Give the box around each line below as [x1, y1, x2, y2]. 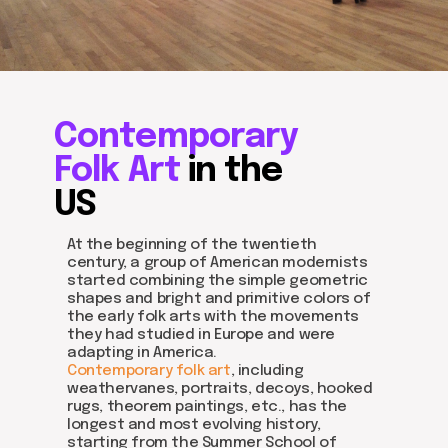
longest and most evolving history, [67, 417, 321, 433]
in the [179, 154, 283, 189]
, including [230, 363, 304, 379]
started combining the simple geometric [67, 273, 368, 289]
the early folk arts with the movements [67, 309, 359, 325]
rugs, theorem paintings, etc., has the [67, 399, 347, 415]
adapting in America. [67, 345, 217, 361]
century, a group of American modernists [67, 255, 368, 271]
